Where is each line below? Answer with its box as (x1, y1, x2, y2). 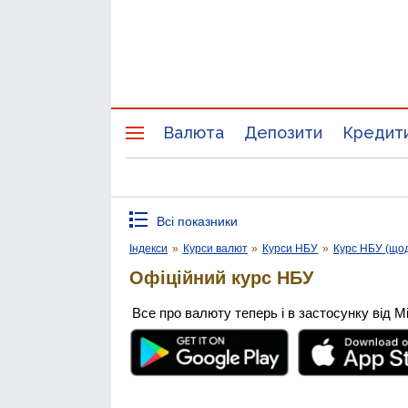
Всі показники (157, 214, 238, 229)
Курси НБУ (262, 242, 319, 255)
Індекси (129, 242, 168, 255)
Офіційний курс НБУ (129, 267, 313, 288)
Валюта (163, 123, 224, 142)
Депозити (244, 123, 322, 142)
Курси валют (182, 242, 248, 255)
